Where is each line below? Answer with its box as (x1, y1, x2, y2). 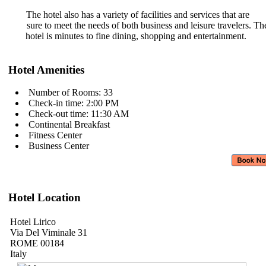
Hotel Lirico (10, 217, 56, 227)
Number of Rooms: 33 (28, 87, 113, 98)
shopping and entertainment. (141, 31, 246, 41)
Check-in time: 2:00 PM (28, 98, 119, 109)
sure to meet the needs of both (27, 20, 141, 30)
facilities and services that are (141, 9, 252, 20)
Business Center (28, 141, 89, 151)
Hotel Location (8, 191, 81, 204)
